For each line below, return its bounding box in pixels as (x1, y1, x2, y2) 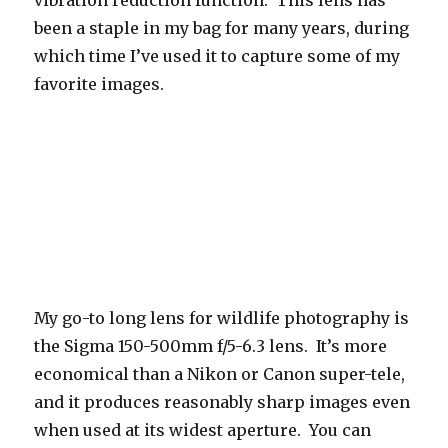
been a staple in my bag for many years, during (34, 17, 410, 38)
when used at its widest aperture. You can (34, 419, 372, 440)
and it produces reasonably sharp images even (34, 391, 411, 412)
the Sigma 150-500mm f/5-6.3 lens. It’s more (34, 335, 388, 356)
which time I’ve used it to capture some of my (34, 45, 401, 66)
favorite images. (34, 73, 165, 94)
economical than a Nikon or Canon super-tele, (34, 363, 406, 384)
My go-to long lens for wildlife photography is (34, 307, 410, 328)
